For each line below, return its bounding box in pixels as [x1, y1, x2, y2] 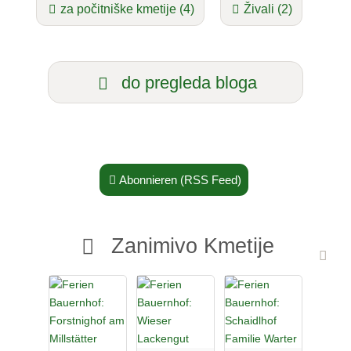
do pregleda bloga [116, 73, 257, 92]
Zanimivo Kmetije [104, 233, 274, 259]
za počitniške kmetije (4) [60, 2, 194, 16]
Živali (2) [243, 2, 292, 16]
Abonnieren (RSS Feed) [119, 172, 242, 186]
